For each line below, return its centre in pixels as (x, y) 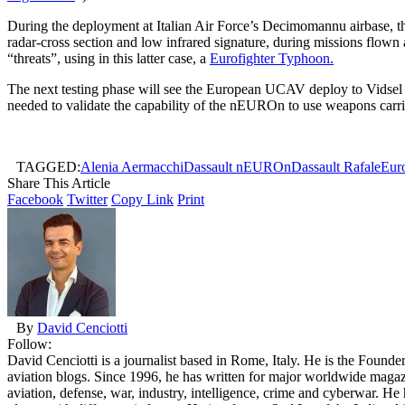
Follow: (29, 344)
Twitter (87, 199)
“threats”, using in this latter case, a (108, 58)
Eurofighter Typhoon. (272, 58)
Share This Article (59, 183)
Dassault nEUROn (237, 166)
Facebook (35, 199)
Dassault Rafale (336, 166)
